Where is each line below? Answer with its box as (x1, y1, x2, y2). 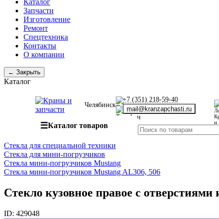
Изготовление (23, 15, 70, 23)
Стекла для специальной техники (4, 141, 116, 150)
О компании (23, 50, 65, 59)
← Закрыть (8, 68, 41, 76)
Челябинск (85, 101, 116, 109)
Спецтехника (23, 33, 68, 41)
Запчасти (23, 6, 54, 15)
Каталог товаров (48, 121, 108, 130)
